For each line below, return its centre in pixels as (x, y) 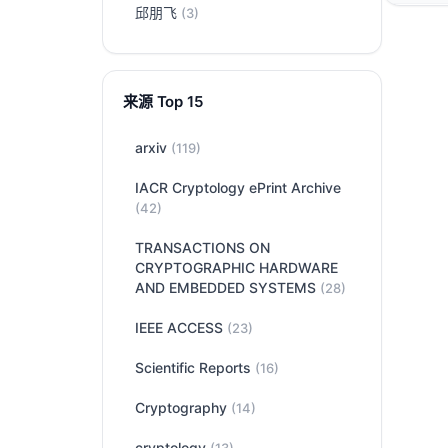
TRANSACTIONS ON (202, 247)
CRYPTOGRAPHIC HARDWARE (236, 267)
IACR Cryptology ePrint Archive (238, 187)
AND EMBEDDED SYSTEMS (227, 287)
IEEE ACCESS (181, 327)
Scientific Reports (195, 367)
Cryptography (183, 407)
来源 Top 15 (163, 101)
